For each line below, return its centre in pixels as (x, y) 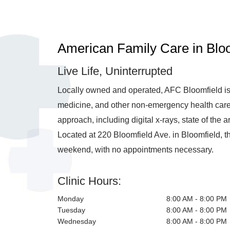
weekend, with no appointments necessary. (136, 145)
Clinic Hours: (89, 176)
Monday (71, 194)
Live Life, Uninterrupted (115, 66)
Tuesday (71, 205)
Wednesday (77, 217)
